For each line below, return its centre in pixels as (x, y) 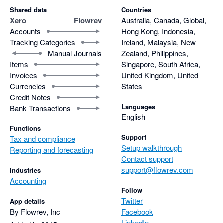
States (132, 86)
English (133, 116)
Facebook (137, 211)
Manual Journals (75, 53)
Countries (136, 9)
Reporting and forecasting (52, 149)
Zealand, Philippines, (155, 53)
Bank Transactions (40, 108)
